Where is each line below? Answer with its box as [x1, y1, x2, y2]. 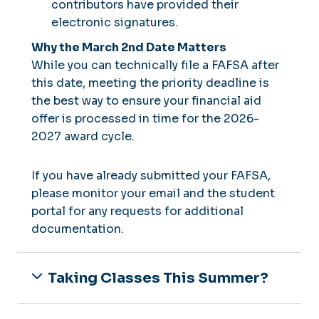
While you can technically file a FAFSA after [31, 57, 279, 73]
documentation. [31, 221, 124, 236]
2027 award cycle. [31, 128, 135, 144]
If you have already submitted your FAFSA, [31, 167, 271, 183]
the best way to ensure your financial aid [31, 93, 261, 108]
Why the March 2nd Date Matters [31, 39, 226, 55]
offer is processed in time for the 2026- [31, 110, 259, 126]
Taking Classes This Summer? [48, 268, 268, 287]
